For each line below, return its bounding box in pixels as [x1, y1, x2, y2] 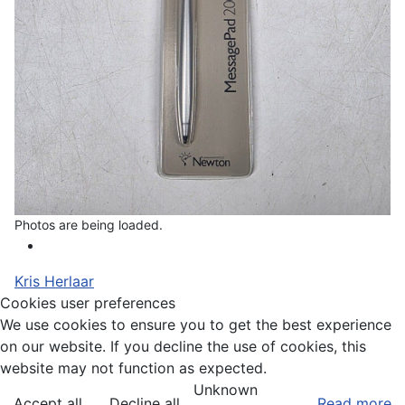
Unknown [193, 381, 258, 399]
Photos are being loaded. [14, 217, 163, 232]
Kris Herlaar [14, 272, 94, 290]
